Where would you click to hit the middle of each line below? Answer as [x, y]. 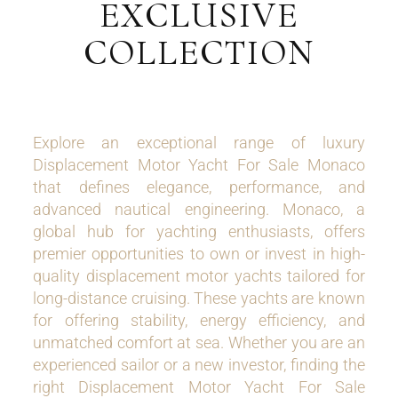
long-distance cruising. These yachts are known [199, 298]
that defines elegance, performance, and [199, 187]
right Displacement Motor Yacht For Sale [199, 387]
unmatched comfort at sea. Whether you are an [199, 342]
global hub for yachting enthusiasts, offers [199, 231]
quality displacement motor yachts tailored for [199, 276]
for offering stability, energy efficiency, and [199, 320]
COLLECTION [199, 52]
